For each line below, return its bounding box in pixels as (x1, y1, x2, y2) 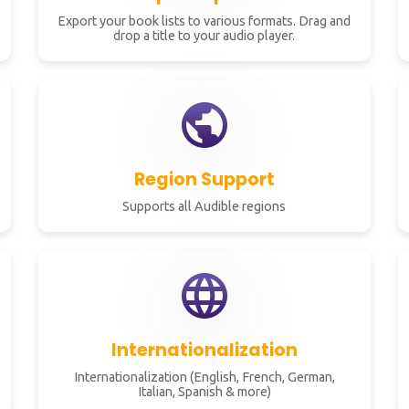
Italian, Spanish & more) (137, 384, 271, 399)
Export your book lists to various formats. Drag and (58, 14, 351, 28)
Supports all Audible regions (122, 199, 287, 214)
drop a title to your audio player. (113, 28, 296, 43)
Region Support (133, 167, 275, 192)
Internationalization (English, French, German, (73, 370, 335, 384)
